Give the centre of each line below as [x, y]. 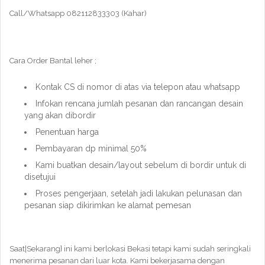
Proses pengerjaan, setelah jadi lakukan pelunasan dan [139, 193]
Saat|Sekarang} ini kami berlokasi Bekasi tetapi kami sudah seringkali [130, 249]
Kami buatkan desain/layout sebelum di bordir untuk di [141, 165]
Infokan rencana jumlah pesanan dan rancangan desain [139, 104]
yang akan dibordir [60, 115]
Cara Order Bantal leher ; [53, 61]
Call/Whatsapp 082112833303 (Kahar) [78, 13]
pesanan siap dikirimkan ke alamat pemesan [108, 205]
